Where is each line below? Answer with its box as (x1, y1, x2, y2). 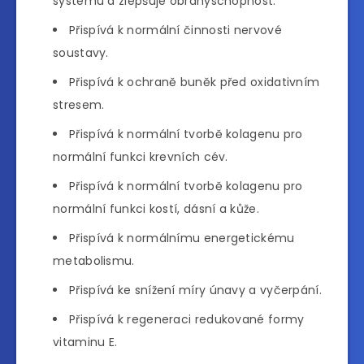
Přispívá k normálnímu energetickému (69, 229, 295, 246)
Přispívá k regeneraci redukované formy (69, 310, 305, 327)
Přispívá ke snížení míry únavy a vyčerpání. (69, 281, 322, 298)
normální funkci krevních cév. (53, 148, 228, 165)
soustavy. (53, 44, 109, 61)
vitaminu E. (53, 333, 118, 350)
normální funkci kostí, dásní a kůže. (53, 200, 259, 217)
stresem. (53, 96, 105, 113)
